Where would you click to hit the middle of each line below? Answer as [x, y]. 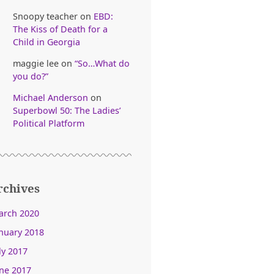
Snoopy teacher [45, 16]
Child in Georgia [46, 42]
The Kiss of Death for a [60, 29]
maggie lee [35, 64]
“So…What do [102, 64]
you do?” [30, 76]
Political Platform [48, 124]
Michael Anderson [50, 98]
